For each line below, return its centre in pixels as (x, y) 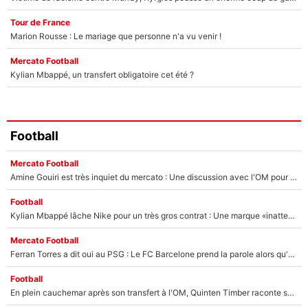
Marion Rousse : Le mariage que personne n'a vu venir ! (116, 36)
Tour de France (40, 22)
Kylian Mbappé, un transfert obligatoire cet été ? (102, 74)
